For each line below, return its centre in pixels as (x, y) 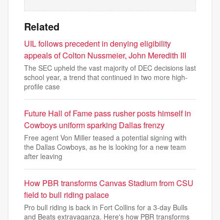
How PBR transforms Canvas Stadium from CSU (109, 183)
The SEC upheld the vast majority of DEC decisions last (110, 68)
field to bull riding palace (67, 195)
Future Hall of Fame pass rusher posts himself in (108, 113)
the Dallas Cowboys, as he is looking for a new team (105, 147)
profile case (42, 86)
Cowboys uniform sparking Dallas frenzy (94, 125)
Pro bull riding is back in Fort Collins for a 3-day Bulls (106, 207)
